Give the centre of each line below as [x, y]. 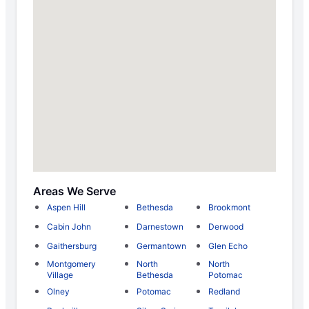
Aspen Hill [66, 208]
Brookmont [230, 208]
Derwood [226, 227]
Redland [225, 292]
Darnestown [160, 227]
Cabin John [69, 227]
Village [60, 275]
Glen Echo [228, 246]
